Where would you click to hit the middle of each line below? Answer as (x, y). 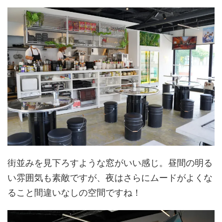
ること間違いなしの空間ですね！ (74, 192)
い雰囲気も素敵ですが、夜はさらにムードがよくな (110, 177)
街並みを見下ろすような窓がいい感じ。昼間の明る (110, 163)
